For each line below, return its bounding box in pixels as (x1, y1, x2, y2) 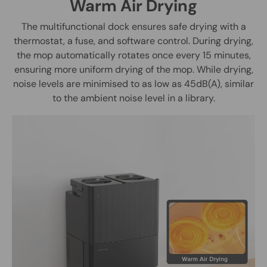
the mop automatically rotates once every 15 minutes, (16, 49, 251, 62)
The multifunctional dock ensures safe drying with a (21, 20, 246, 33)
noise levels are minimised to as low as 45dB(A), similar (13, 77, 254, 91)
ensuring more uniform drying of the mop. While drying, (14, 63, 253, 76)
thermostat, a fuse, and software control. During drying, (14, 35, 253, 48)
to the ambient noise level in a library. (52, 92, 215, 105)
